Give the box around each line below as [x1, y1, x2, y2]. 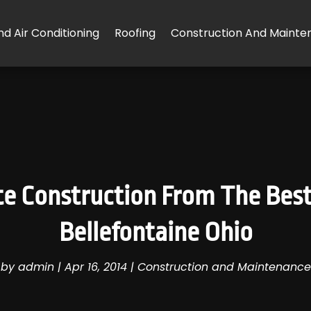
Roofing [114, 25, 155, 41]
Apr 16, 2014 [64, 259, 127, 276]
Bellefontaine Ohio [58, 217, 253, 248]
